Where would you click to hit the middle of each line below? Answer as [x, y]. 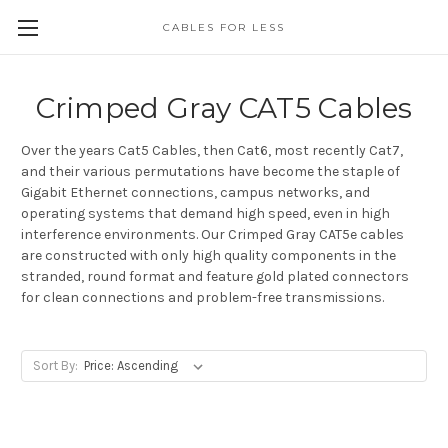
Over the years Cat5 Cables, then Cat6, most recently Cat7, [212, 150]
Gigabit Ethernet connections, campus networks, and [195, 192]
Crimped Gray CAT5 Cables [224, 107]
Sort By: [55, 365]
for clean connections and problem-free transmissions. [202, 297]
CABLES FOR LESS [223, 27]
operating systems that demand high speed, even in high [205, 213]
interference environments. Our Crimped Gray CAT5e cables [212, 234]
